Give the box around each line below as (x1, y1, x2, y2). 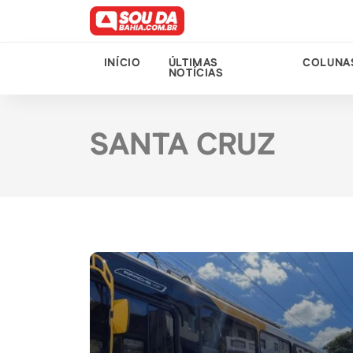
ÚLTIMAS (168, 55, 219, 72)
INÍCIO (103, 55, 141, 72)
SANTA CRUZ (90, 124, 276, 168)
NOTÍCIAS (168, 65, 224, 82)
